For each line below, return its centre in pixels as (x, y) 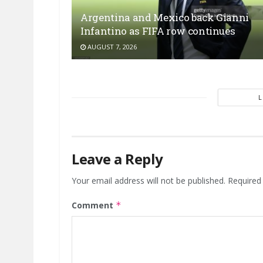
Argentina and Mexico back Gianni (165, 18)
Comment (94, 205)
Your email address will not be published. (149, 181)
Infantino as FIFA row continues (158, 31)
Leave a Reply (117, 159)
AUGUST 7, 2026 (111, 47)
